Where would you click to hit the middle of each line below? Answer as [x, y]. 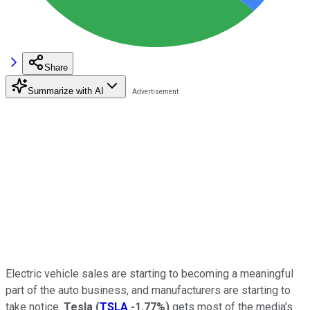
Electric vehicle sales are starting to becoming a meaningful [149, 273]
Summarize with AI [66, 91]
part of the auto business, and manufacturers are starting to [148, 290]
